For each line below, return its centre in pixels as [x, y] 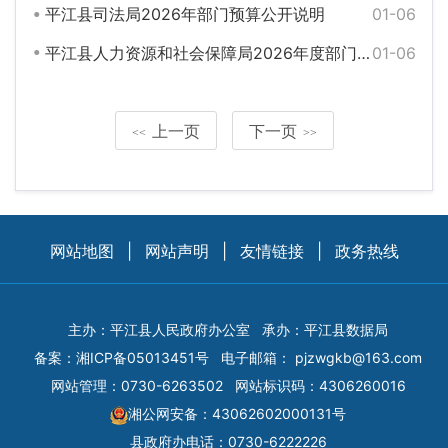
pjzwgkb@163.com [358, 358]
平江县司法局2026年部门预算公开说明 [184, 13]
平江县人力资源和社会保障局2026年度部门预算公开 [200, 53]
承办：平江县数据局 [325, 330]
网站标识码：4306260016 [320, 386]
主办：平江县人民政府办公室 [159, 330]
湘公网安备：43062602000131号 [237, 414]
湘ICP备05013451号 [142, 358]
